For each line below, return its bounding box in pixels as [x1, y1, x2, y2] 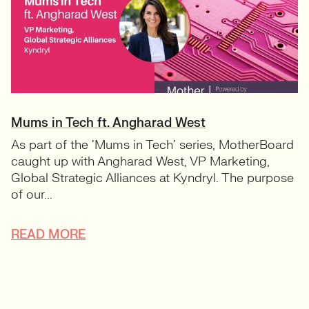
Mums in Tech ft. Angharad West [11, 115, 206, 132]
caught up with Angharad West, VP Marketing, [11, 154, 270, 170]
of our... [11, 187, 52, 203]
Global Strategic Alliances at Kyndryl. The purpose [11, 170, 294, 187]
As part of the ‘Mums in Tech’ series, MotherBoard [11, 137, 294, 154]
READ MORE [11, 227, 86, 243]
